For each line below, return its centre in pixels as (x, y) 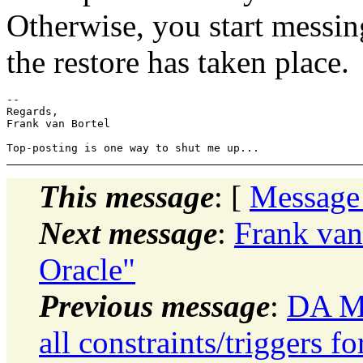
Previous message (154, 305)
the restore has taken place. (178, 62)
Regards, (32, 111)
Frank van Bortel (58, 123)
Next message (128, 233)
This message (126, 196)
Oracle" (87, 269)
